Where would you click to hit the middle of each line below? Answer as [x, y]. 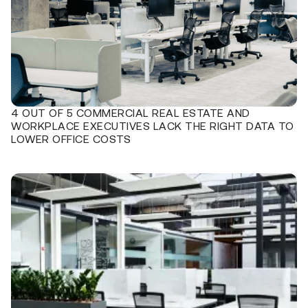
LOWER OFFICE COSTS [71, 139]
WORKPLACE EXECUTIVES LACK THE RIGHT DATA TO [153, 125]
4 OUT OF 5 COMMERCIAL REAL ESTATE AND [131, 112]
